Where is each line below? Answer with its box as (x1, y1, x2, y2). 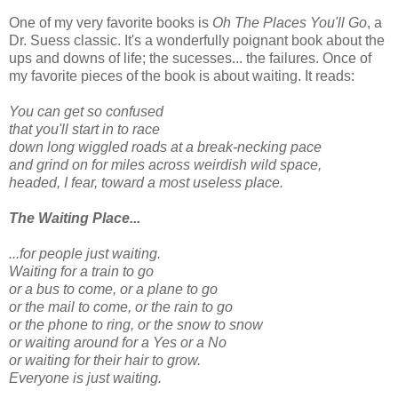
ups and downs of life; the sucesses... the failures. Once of (9, 50, 371, 66)
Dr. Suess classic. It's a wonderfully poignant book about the (9, 32, 385, 48)
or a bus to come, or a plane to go (9, 281, 218, 297)
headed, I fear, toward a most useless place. (9, 174, 283, 190)
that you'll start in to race (9, 121, 160, 137)
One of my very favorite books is (9, 14, 212, 30)
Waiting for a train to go (9, 263, 154, 279)
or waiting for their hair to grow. (9, 352, 201, 368)
